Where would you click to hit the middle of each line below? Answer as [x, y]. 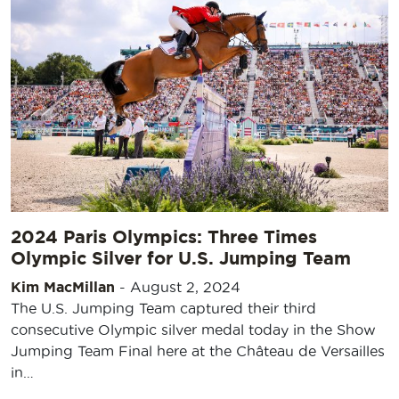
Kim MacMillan [63, 286]
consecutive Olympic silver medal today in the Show [193, 329]
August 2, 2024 [185, 286]
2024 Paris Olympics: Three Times [164, 236]
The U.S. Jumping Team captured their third [163, 308]
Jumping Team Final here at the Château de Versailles [198, 350]
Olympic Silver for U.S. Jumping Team [181, 257]
